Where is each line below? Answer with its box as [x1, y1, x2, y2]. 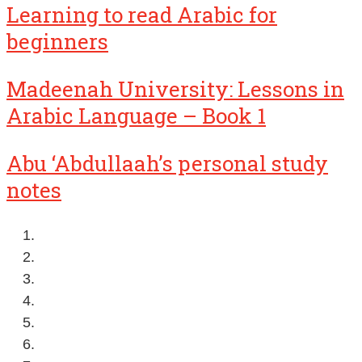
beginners [6, 27, 108, 56]
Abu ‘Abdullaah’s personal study [6, 149, 328, 178]
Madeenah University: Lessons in [6, 75, 344, 103]
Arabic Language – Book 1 [6, 102, 266, 130]
